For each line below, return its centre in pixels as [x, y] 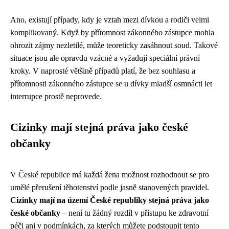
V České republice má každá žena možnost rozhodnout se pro [110, 175]
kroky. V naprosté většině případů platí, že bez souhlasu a [103, 71]
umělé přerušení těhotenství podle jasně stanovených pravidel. [110, 188]
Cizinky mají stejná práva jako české [99, 128]
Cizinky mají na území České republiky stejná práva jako [110, 200]
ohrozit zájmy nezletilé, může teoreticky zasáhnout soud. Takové [114, 45]
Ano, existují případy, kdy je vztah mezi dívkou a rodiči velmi [110, 20]
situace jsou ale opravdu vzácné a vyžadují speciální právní [105, 58]
